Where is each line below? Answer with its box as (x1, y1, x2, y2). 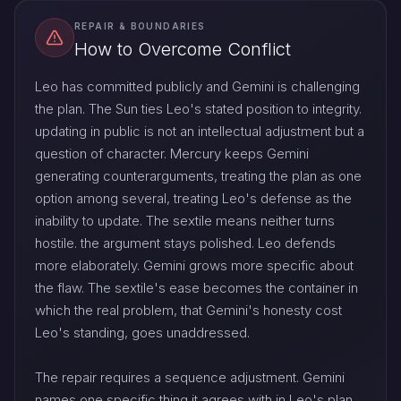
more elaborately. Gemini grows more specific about (35, 257, 354, 275)
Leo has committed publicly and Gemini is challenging (35, 78, 360, 96)
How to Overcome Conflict (74, 38, 291, 61)
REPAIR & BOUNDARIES (74, 20, 206, 31)
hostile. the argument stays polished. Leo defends (35, 235, 336, 252)
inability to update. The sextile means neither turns (35, 212, 335, 230)
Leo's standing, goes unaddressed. (35, 324, 250, 342)
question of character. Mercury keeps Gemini (35, 145, 309, 163)
